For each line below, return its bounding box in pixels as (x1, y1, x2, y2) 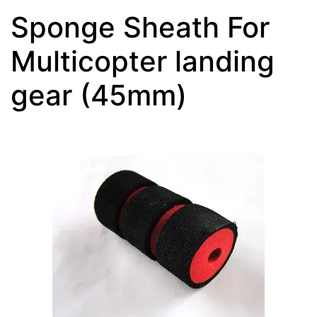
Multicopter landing (11, 43, 275, 79)
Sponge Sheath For (11, 9, 270, 45)
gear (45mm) (11, 77, 187, 113)
